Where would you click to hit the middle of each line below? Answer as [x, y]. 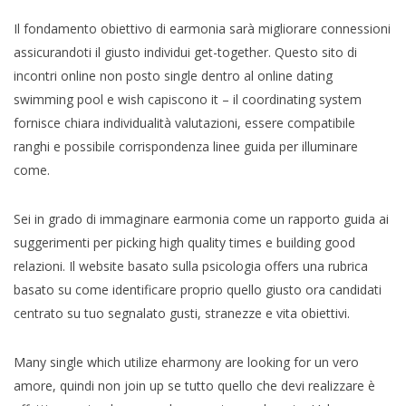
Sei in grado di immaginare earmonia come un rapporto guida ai [201, 218]
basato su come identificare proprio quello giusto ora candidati [198, 289]
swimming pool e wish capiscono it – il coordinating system [188, 99]
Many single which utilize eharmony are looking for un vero [186, 362]
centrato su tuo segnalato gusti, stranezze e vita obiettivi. [182, 313]
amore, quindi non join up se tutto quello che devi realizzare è [194, 385]
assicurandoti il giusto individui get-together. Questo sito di [185, 52]
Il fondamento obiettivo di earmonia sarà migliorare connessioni [202, 28]
